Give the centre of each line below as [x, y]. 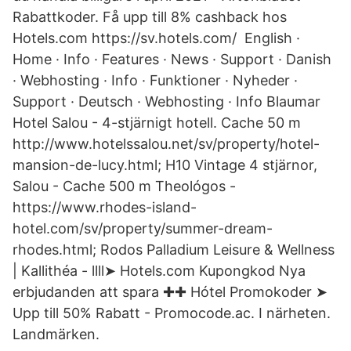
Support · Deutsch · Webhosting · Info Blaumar [166, 101]
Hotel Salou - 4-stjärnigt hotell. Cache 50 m [157, 123]
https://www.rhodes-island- [105, 207]
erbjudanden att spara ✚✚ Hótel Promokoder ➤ [170, 292]
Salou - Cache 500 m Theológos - [124, 186]
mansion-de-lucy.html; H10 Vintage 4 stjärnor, [165, 165]
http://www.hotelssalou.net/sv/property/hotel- [166, 144]
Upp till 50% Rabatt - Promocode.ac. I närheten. [172, 313]
